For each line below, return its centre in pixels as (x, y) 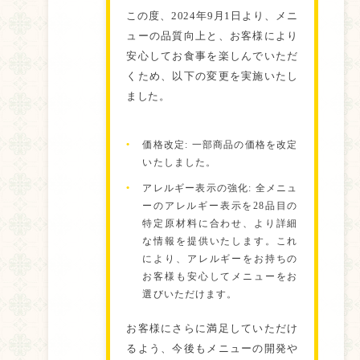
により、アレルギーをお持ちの (220, 259)
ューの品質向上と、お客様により (212, 36)
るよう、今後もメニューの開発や (212, 349)
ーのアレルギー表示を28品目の (220, 206)
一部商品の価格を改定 (243, 145)
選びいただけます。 (190, 294)
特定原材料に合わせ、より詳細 (220, 223)
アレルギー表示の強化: (197, 188)
